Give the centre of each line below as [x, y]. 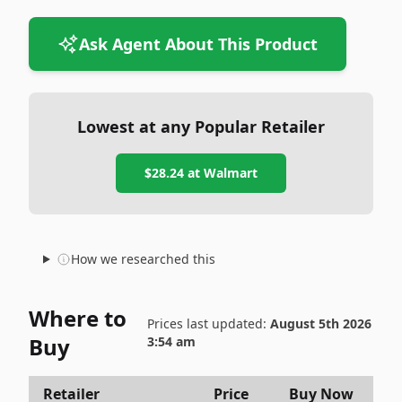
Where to [78, 318]
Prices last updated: [208, 323]
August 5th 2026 [320, 323]
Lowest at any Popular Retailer [201, 127]
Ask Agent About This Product [198, 44]
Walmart [231, 173]
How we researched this [143, 259]
